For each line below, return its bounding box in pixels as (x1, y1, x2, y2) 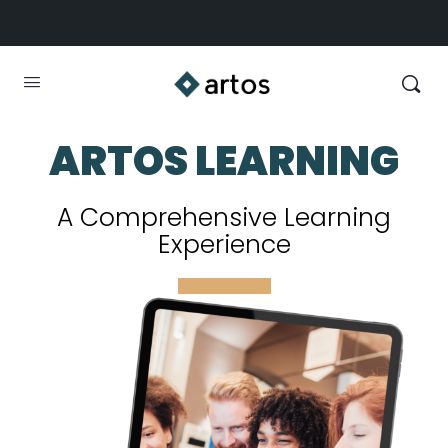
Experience (157, 227, 291, 262)
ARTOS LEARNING (49, 133, 399, 189)
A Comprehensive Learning (57, 200, 391, 235)
